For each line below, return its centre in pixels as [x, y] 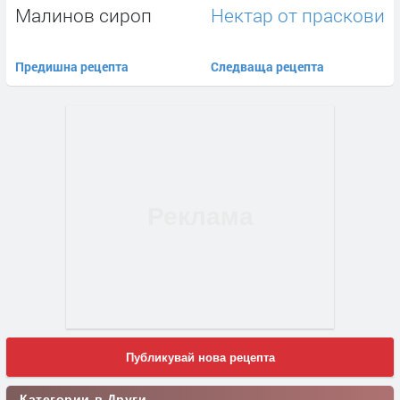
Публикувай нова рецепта [200, 358]
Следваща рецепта [267, 66]
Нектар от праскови [298, 15]
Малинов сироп [83, 15]
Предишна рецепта [72, 66]
